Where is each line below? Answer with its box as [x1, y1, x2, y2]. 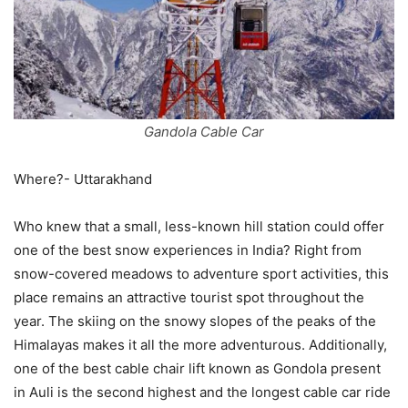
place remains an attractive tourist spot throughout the [14, 288, 364, 306]
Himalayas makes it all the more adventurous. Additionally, [14, 335, 387, 353]
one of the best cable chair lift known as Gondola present [14, 359, 381, 377]
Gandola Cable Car [144, 122, 264, 140]
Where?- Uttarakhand [14, 169, 152, 188]
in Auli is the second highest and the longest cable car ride [14, 382, 391, 401]
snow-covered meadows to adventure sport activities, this [14, 264, 389, 282]
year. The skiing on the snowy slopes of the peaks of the [14, 311, 376, 330]
